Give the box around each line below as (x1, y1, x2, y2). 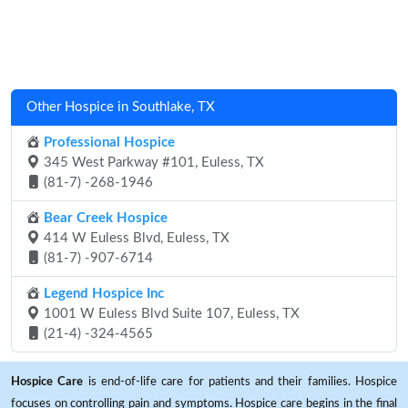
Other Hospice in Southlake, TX (26, 99, 215, 114)
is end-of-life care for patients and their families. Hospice (83, 374, 398, 388)
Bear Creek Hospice (40, 210, 168, 225)
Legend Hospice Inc (40, 286, 164, 301)
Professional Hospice (40, 135, 175, 149)
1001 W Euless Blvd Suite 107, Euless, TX (40, 306, 300, 321)
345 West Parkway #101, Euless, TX (40, 155, 264, 169)
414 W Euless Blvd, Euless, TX (40, 230, 229, 245)
